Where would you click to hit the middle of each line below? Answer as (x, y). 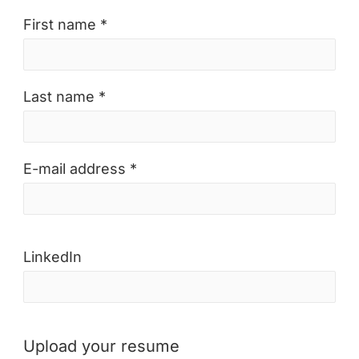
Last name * (65, 97)
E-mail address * (80, 169)
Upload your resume (101, 346)
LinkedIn (52, 257)
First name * (65, 24)
